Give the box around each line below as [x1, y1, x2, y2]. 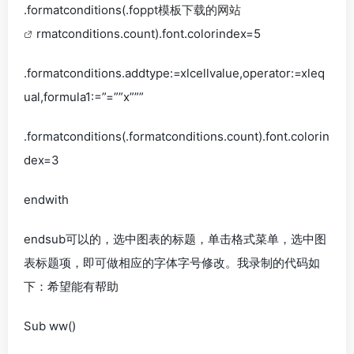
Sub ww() [24, 318, 76, 333]
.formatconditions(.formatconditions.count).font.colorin [24, 129, 330, 144]
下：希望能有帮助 [24, 279, 119, 294]
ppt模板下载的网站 [140, 2, 241, 17]
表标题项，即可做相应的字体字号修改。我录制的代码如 [24, 255, 320, 270]
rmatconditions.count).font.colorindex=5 [36, 26, 261, 41]
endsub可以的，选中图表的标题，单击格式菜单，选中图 [24, 232, 326, 247]
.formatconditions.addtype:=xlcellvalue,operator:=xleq [24, 66, 325, 81]
